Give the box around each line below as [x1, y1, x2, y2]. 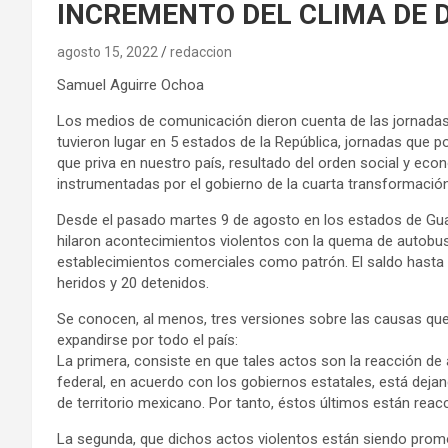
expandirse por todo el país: [57, 330, 238, 349]
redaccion [170, 43, 232, 60]
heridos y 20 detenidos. [57, 273, 209, 292]
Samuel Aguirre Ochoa [57, 75, 204, 94]
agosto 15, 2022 [57, 43, 158, 60]
